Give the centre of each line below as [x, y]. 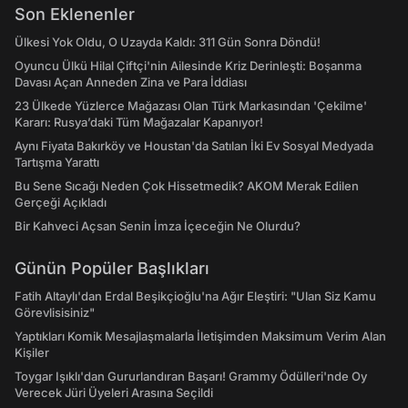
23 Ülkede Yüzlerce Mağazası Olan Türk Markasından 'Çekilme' [191, 106]
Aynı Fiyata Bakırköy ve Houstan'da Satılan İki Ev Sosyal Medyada [194, 146]
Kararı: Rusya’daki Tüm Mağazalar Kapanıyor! [139, 122]
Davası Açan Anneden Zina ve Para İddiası [131, 82]
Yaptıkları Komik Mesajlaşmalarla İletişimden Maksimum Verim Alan [200, 336]
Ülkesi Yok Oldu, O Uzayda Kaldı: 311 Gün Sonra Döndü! [168, 42]
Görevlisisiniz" [55, 312]
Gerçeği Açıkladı [61, 202]
